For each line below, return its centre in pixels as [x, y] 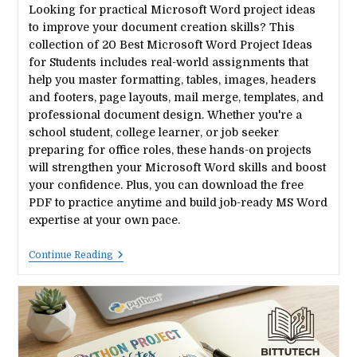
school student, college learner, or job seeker [153, 132]
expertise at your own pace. [104, 220]
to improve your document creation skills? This [161, 27]
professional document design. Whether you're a [165, 114]
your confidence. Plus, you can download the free [166, 184]
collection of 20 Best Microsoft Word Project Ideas [170, 44]
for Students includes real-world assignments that [168, 62]
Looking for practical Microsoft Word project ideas [172, 9]
